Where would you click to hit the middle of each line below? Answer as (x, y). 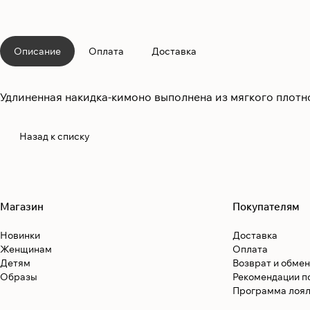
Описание (37, 52)
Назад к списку (55, 137)
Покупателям (266, 207)
